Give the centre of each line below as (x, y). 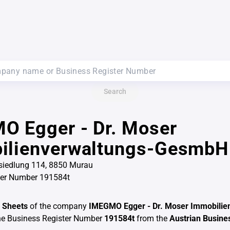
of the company (58, 206)
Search (115, 91)
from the (152, 218)
